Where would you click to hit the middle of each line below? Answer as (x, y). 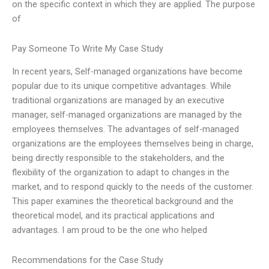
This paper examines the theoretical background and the (123, 201)
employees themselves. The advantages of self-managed (125, 129)
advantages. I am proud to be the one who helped (110, 230)
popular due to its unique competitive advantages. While (122, 86)
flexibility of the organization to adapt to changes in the (121, 173)
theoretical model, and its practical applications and (113, 216)
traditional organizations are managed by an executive (118, 101)
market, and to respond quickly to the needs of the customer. (133, 187)
